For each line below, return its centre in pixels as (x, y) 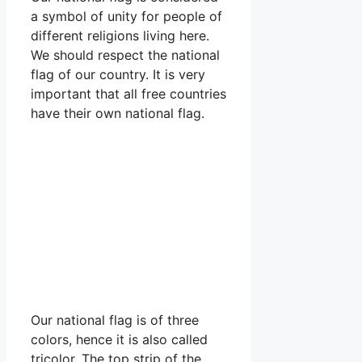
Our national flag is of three (115, 320)
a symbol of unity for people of (126, 16)
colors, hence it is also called (119, 339)
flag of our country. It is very (118, 74)
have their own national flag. (118, 113)
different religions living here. (120, 35)
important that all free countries (128, 93)
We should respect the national (125, 55)
